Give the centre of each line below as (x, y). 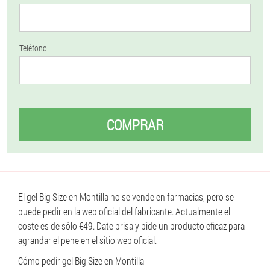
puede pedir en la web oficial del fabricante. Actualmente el (124, 211)
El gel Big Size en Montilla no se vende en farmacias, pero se (126, 197)
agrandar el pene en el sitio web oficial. (87, 240)
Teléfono (33, 48)
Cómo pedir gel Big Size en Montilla (81, 261)
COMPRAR (135, 125)
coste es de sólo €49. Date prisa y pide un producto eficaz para (131, 226)
